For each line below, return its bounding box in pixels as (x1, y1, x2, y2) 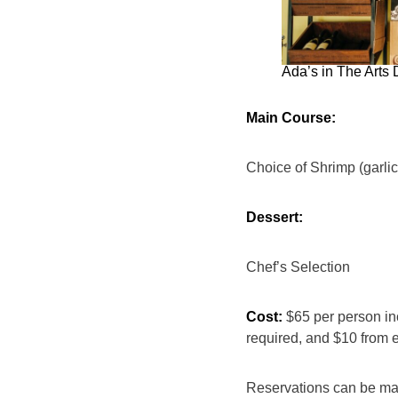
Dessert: (246, 209, 306, 225)
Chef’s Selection (246, 259, 354, 275)
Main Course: (246, 109, 339, 125)
